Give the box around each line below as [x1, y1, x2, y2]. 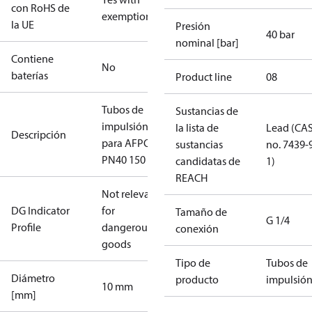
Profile [11, 220, 41, 234]
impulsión [102, 119, 148, 133]
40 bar [266, 27, 295, 41]
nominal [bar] [175, 36, 239, 49]
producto [175, 272, 219, 286]
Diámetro [11, 271, 55, 285]
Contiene [11, 52, 54, 65]
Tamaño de [175, 205, 227, 219]
